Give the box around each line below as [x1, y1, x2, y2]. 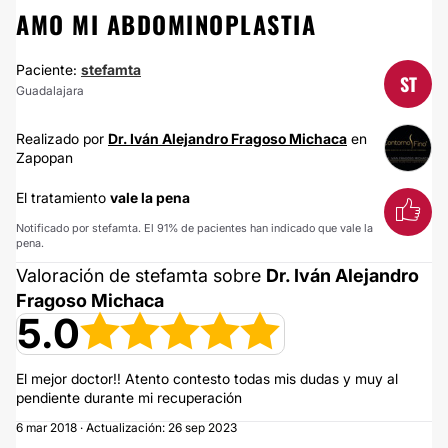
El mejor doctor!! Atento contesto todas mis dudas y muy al [16, 370, 398, 387]
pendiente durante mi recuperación [16, 389, 242, 406]
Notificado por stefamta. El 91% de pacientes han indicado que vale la [16, 221, 373, 235]
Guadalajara [16, 83, 84, 98]
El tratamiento [16, 189, 110, 206]
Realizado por [16, 130, 108, 147]
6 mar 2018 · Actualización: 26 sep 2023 [16, 420, 237, 435]
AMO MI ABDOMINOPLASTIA [16, 6, 316, 42]
